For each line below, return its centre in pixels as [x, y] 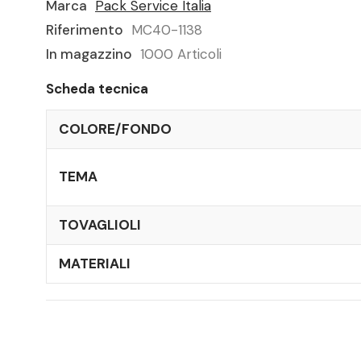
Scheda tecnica [97, 88]
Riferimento [85, 29]
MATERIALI [95, 263]
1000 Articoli [181, 54]
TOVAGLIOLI [100, 224]
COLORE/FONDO [115, 129]
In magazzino [89, 54]
